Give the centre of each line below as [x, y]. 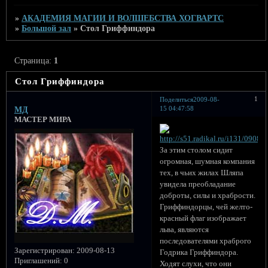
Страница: [34, 60]
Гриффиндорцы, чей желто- [206, 207]
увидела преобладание [198, 185]
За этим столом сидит [197, 150]
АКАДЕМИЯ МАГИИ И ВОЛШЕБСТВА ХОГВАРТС [123, 18]
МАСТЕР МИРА [42, 120]
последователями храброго [206, 241]
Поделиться [177, 100]
